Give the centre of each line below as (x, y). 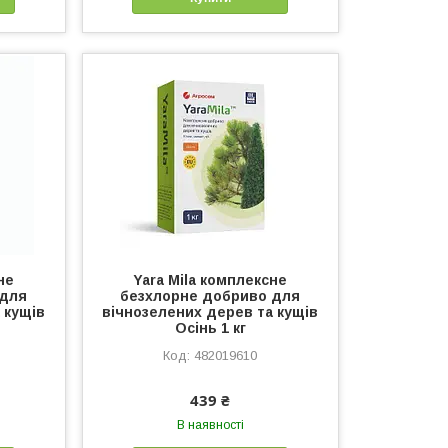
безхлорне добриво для (210, 296)
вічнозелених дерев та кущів (210, 312)
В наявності (210, 425)
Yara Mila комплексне (210, 280)
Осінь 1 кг (210, 328)
